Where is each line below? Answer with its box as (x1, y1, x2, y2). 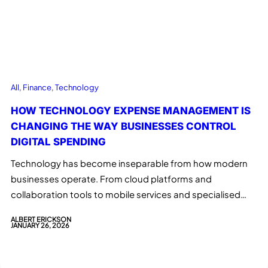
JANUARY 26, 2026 (11, 220, 69, 229)
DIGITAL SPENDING (11, 136, 106, 148)
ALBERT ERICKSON (11, 214, 71, 223)
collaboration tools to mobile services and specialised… (11, 189, 246, 200)
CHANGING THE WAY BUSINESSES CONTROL (11, 120, 236, 133)
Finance (23, 82, 51, 93)
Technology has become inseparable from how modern (11, 158, 248, 169)
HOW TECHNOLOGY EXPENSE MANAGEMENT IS (11, 105, 251, 117)
